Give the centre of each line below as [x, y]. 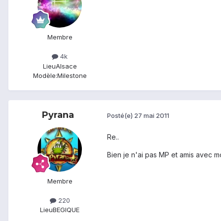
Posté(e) [121, 116]
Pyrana [58, 115]
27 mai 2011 [152, 116]
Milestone [72, 75]
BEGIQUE [66, 209]
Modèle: [45, 75]
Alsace [66, 66]
